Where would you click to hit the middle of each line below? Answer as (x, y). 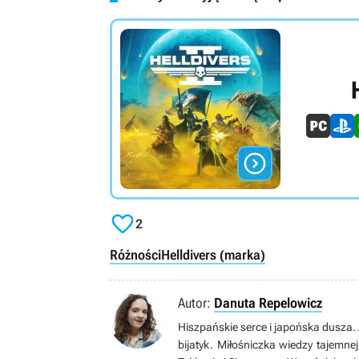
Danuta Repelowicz (268, 303)
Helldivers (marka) (213, 254)
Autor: (194, 303)
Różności (135, 254)
